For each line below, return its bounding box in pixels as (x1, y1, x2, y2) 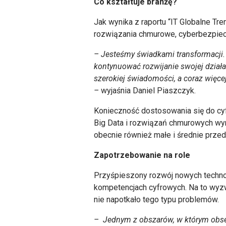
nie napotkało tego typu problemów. (94, 195, 219, 204)
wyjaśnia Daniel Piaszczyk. (99, 86, 196, 95)
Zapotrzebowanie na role (94, 150, 191, 160)
